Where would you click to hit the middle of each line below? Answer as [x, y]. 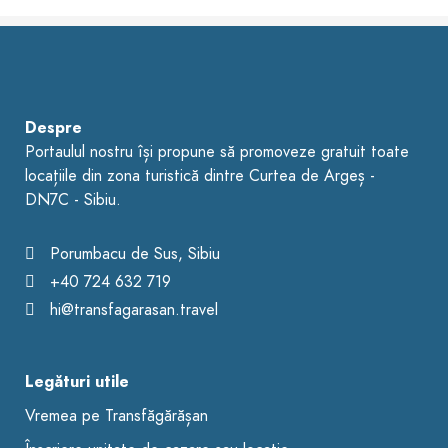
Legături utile [77, 381]
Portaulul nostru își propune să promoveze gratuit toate [217, 152]
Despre [53, 128]
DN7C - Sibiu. [73, 200]
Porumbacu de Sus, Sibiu [135, 253]
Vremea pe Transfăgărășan [116, 415]
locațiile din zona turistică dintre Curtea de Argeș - [200, 176]
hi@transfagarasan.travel [134, 309]
